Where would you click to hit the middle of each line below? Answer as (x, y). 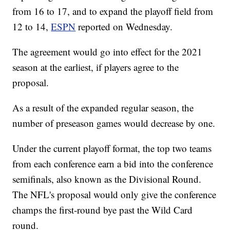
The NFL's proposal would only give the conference (114, 195)
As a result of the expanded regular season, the (103, 108)
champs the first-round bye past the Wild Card (103, 210)
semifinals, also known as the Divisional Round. (107, 179)
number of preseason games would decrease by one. (114, 123)
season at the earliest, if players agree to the (96, 67)
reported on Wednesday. (126, 27)
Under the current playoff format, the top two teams (112, 148)
